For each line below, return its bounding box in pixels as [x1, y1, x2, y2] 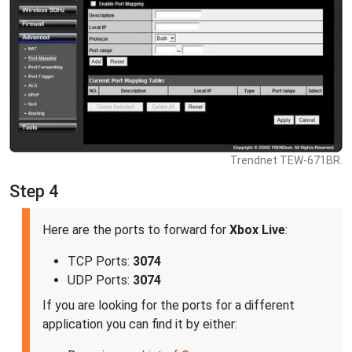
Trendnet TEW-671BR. [230, 153, 343, 167]
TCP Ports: [68, 253, 133, 269]
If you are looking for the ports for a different [42, 297, 295, 313]
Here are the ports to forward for [42, 222, 229, 237]
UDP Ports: [68, 272, 133, 288]
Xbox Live [229, 222, 285, 237]
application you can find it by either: [42, 316, 237, 332]
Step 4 [9, 181, 58, 201]
